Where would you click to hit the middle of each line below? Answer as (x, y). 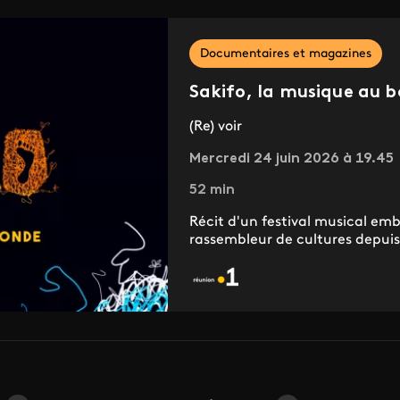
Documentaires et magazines (285, 54)
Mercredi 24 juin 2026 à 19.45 (291, 159)
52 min (212, 191)
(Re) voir (215, 127)
